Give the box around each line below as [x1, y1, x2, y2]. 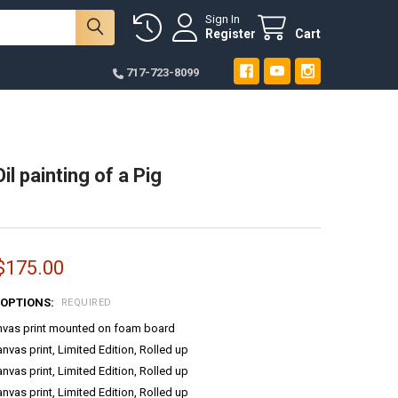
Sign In [205, 12, 241, 27]
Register [205, 27, 257, 42]
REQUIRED [60, 297, 112, 309]
